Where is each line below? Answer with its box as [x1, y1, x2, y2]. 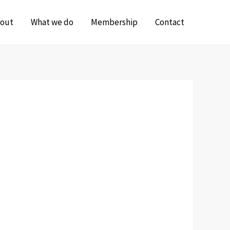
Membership [91, 16, 138, 28]
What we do [31, 16, 73, 28]
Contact [155, 16, 184, 28]
